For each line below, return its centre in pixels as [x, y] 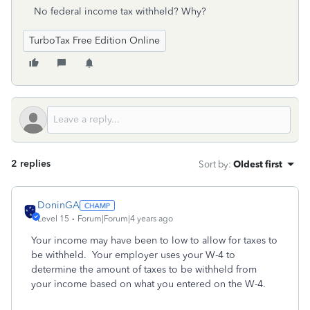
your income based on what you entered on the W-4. [148, 284]
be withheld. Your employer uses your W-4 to [133, 255]
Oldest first [258, 164]
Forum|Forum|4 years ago [125, 219]
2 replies [31, 164]
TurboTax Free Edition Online [94, 40]
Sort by [213, 164]
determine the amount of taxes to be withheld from [144, 270]
